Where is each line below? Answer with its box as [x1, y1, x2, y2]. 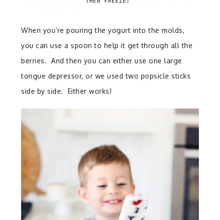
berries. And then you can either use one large [21, 56, 182, 65]
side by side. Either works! [21, 87, 112, 96]
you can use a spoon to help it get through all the [21, 41, 193, 50]
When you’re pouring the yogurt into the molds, [21, 26, 185, 35]
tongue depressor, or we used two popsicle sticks [21, 72, 191, 81]
